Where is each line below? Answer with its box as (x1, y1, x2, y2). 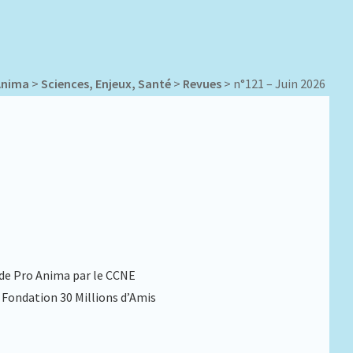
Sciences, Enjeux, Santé (41, 76, 171, 91)
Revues (183, 76, 221, 91)
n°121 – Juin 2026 (233, 76, 325, 91)
